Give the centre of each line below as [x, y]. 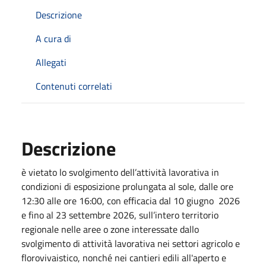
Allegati [51, 62]
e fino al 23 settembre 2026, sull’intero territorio [120, 215]
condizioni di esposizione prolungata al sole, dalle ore [127, 186]
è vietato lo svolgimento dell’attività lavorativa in [120, 172]
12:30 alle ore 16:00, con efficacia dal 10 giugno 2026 [131, 200]
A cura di [53, 38]
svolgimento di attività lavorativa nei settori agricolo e [131, 243]
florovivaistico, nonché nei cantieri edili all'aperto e [124, 257]
